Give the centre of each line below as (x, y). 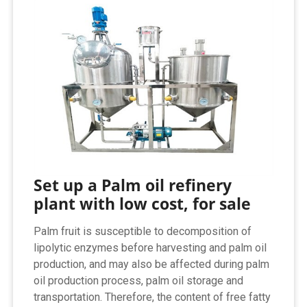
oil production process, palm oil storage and (139, 280)
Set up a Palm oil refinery (133, 185)
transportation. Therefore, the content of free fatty (152, 297)
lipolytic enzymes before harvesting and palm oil (150, 247)
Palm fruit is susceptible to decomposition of (143, 231)
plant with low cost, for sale (143, 203)
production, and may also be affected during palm (152, 264)
